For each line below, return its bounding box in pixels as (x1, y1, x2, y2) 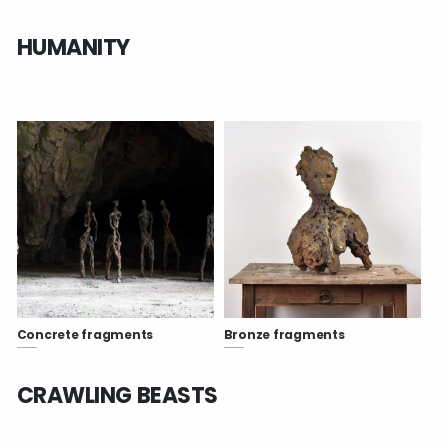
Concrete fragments (16, 326, 154, 343)
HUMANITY (16, 31, 130, 63)
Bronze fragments (223, 326, 345, 343)
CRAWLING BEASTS (16, 380, 218, 411)
